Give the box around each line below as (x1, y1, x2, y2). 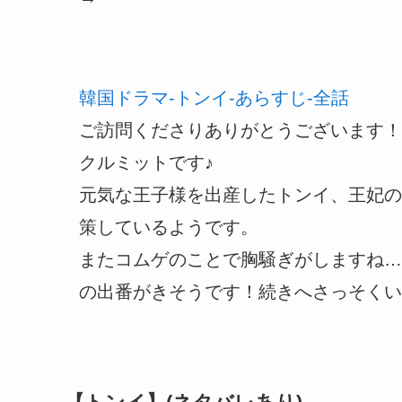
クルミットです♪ (79, 153, 214, 172)
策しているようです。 (79, 217, 258, 237)
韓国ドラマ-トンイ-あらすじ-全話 (79, 88, 349, 108)
